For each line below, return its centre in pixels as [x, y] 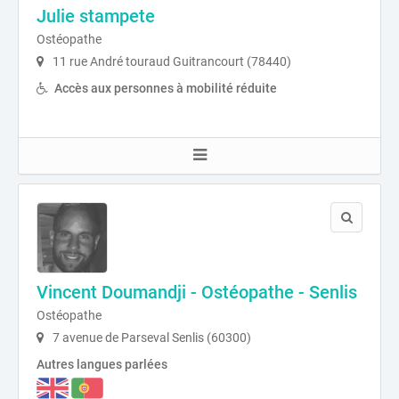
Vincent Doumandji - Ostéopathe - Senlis [197, 292]
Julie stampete [96, 16]
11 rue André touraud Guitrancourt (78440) [171, 61]
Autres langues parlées [102, 364]
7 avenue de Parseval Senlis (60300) [151, 337]
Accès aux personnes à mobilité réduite [166, 88]
